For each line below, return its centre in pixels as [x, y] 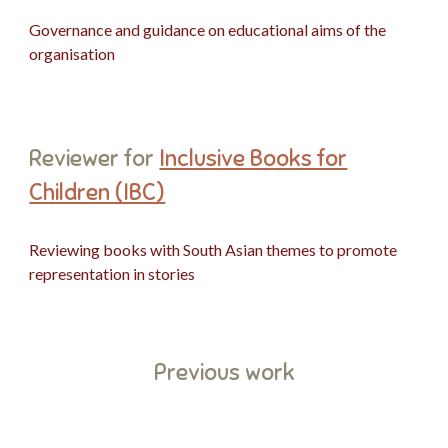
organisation [72, 53]
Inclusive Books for [253, 158]
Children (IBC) [97, 192]
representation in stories [112, 273]
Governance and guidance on [129, 29]
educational [270, 29]
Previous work [224, 372]
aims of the [349, 29]
